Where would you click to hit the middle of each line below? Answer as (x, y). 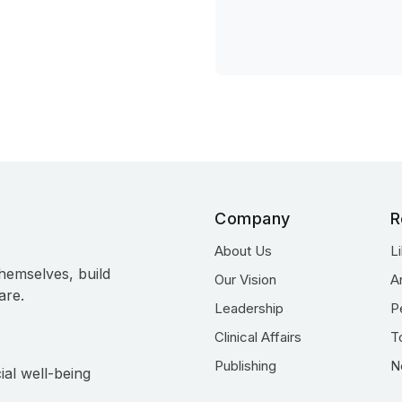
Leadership (249, 308)
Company (253, 218)
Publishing (245, 366)
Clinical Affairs (258, 337)
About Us (243, 251)
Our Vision (245, 280)
